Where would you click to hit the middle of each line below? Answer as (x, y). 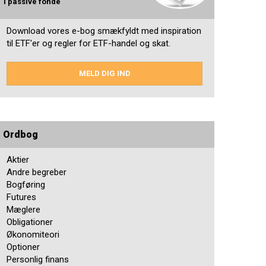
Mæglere (23, 210)
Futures (21, 197)
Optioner (23, 247)
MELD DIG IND (104, 74)
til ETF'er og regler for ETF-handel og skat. (88, 44)
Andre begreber (37, 172)
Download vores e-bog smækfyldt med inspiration (104, 31)
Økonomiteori (33, 235)
